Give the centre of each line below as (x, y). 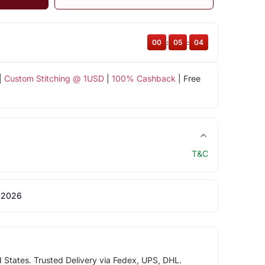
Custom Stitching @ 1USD (54, 78)
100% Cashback (143, 78)
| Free (188, 78)
